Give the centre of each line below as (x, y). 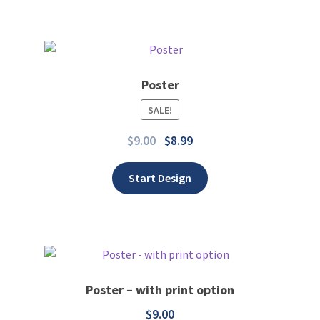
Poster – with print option (160, 289)
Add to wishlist (265, 120)
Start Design (160, 178)
